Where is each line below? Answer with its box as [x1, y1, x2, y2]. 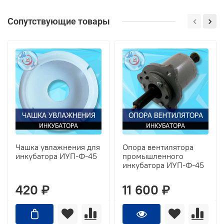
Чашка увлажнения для [15, 142, 100, 152]
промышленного [122, 151, 183, 161]
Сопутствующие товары [7, 16, 110, 27]
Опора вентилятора [122, 142, 193, 152]
